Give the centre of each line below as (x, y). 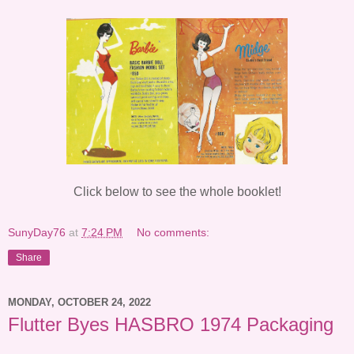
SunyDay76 (37, 232)
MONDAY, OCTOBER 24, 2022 (79, 303)
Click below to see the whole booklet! (177, 191)
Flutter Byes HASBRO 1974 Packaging (171, 324)
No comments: (173, 232)
